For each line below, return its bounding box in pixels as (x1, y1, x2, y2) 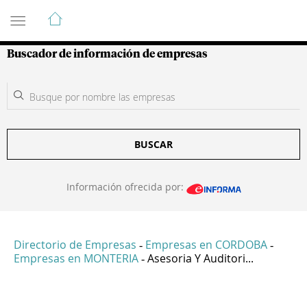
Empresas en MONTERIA (14, 251, 138, 267)
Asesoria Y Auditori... (147, 251, 254, 267)
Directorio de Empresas (14, 237, 136, 253)
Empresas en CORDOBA (145, 237, 267, 253)
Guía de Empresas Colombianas (7, 5, 253, 21)
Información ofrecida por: (66, 180, 186, 193)
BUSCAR (134, 138, 173, 151)
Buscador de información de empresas (7, 49, 208, 60)
